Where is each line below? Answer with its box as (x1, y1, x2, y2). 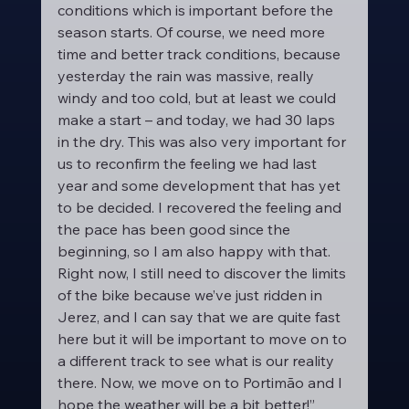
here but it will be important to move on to (57, 330, 351, 348)
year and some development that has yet (57, 176, 344, 194)
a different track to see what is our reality (57, 351, 338, 370)
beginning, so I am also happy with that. (57, 242, 334, 260)
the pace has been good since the (57, 220, 294, 238)
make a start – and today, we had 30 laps (57, 110, 339, 129)
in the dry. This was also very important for (57, 132, 350, 151)
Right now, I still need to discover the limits (57, 264, 350, 282)
